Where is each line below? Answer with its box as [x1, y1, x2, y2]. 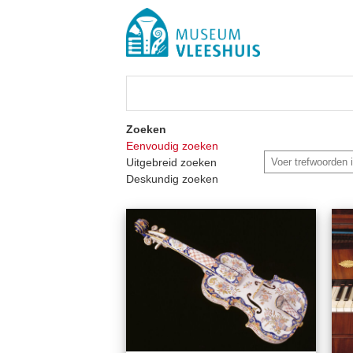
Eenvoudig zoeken [126, 139, 218, 152]
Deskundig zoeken [126, 173, 218, 185]
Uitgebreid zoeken [126, 156, 217, 169]
